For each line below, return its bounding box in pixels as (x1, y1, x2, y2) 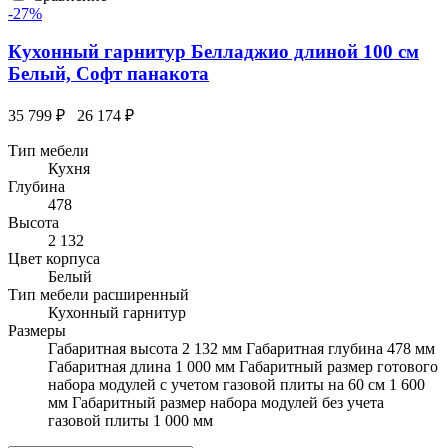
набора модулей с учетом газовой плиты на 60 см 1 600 (48, 376, 425, 394)
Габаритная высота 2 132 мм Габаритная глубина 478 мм (48, 340, 435, 358)
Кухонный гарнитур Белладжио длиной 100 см (8, 41, 419, 63)
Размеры (8, 322, 66, 340)
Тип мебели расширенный (8, 286, 189, 304)
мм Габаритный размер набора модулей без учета (48, 394, 384, 412)
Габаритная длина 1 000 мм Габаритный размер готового (48, 358, 438, 376)
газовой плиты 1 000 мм (48, 412, 213, 430)
